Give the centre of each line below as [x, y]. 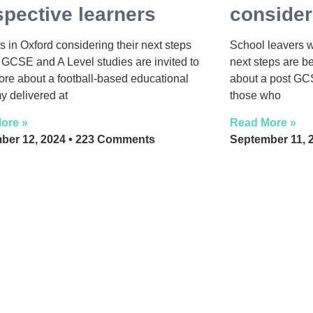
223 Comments [114, 140]
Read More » [263, 123]
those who [255, 95]
